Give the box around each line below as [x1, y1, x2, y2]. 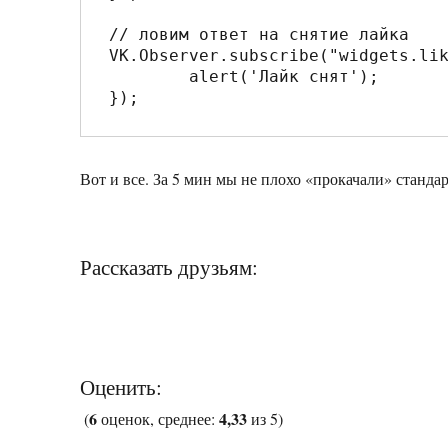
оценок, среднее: [97, 407, 220, 429]
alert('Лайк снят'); [109, 66, 190, 86]
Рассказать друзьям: [80, 252, 259, 281]
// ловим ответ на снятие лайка [109, 24, 410, 44]
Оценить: [80, 372, 163, 401]
